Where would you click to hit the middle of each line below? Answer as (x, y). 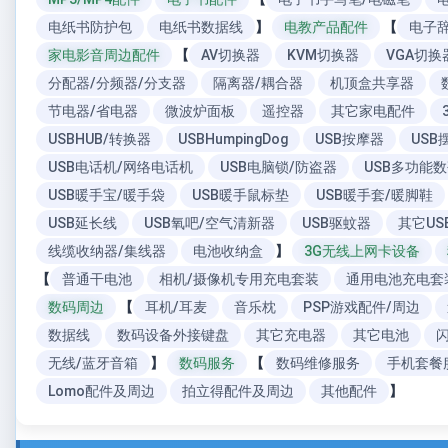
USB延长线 (82, 223)
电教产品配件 (326, 27)
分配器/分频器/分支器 (117, 83)
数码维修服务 (318, 363)
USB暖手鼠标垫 (240, 195)
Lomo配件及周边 (101, 391)
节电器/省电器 (93, 111)
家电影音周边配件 (104, 55)
